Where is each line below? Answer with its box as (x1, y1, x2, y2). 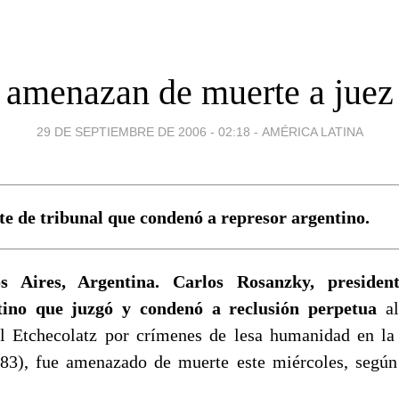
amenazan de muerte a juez (5, 71, 394, 112)
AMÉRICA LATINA (261, 124, 363, 139)
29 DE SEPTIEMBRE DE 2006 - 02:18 (36, 124, 250, 139)
